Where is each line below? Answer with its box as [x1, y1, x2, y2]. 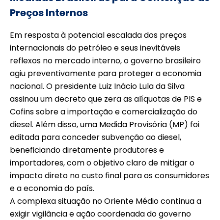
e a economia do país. [10, 182, 94, 194]
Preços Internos [10, 6, 88, 20]
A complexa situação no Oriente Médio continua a [10, 195, 201, 207]
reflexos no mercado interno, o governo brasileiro [10, 55, 201, 66]
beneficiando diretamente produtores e [10, 144, 164, 156]
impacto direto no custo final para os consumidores [10, 169, 209, 181]
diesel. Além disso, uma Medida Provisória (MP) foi [10, 118, 199, 130]
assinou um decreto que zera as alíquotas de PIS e [10, 93, 202, 105]
